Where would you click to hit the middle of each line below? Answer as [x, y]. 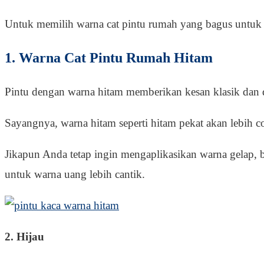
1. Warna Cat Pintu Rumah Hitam [109, 57]
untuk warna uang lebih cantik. [75, 174]
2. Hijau [24, 236]
